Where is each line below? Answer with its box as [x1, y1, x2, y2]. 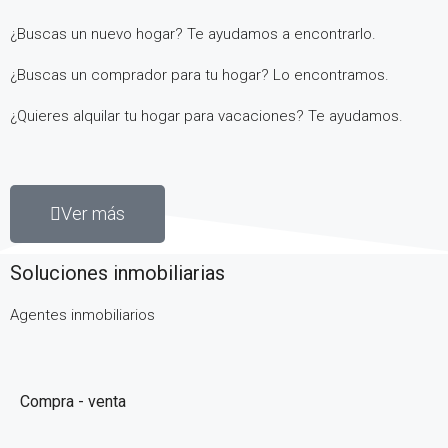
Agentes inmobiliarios [10, 305, 155, 324]
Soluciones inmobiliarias [10, 260, 225, 285]
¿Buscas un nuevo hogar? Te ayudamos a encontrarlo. [10, 24, 376, 43]
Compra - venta [20, 391, 126, 411]
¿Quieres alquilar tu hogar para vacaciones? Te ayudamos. [10, 106, 403, 125]
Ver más [61, 202, 125, 224]
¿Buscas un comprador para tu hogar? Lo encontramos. [10, 65, 389, 84]
